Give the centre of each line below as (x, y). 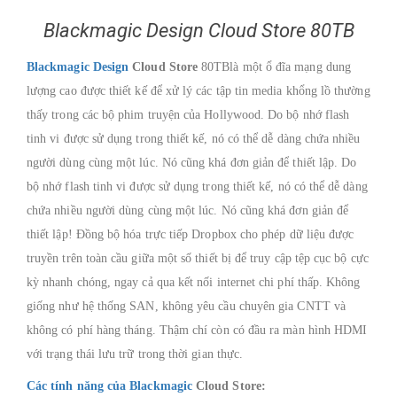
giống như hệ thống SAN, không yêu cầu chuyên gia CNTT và (186, 306)
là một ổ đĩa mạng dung (290, 67)
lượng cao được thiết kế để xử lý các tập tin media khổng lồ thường (198, 91)
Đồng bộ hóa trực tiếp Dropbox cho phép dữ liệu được (215, 234)
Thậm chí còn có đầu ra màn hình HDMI (263, 330)
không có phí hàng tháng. (93, 330)
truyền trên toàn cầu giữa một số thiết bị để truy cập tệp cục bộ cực (198, 258)
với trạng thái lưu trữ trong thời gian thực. (135, 354)
